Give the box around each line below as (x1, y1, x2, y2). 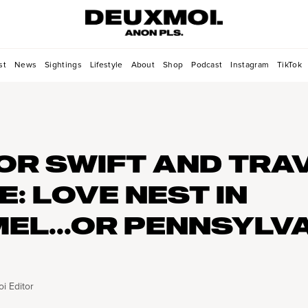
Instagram (230, 60, 269, 69)
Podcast (191, 60, 223, 69)
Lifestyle (89, 60, 123, 69)
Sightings (45, 60, 82, 69)
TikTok (277, 60, 302, 69)
